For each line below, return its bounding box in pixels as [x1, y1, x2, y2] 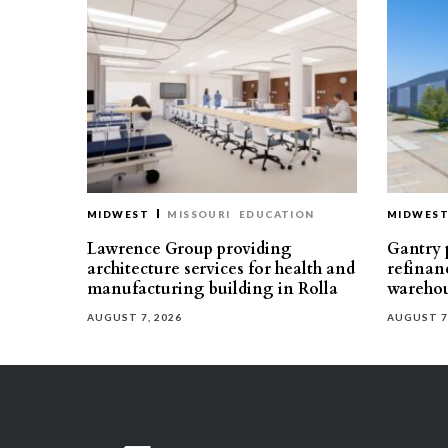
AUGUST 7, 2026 [87, 311, 182, 323]
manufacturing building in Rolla [87, 278, 338, 300]
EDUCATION [238, 208, 315, 220]
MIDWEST [87, 208, 150, 220]
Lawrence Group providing [87, 238, 292, 260]
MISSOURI [167, 208, 231, 220]
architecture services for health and [87, 258, 355, 280]
